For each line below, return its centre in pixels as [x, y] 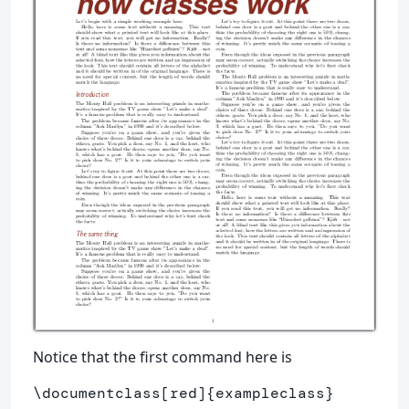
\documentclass [97, 393]
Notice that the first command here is [163, 357]
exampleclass [270, 393]
